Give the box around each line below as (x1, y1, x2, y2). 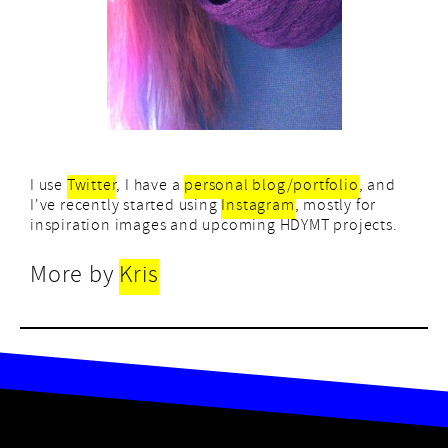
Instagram (221, 195, 295, 220)
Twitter (66, 175, 117, 200)
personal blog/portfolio (184, 175, 359, 200)
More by (30, 259, 120, 296)
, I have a (116, 175, 185, 200)
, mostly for (294, 195, 377, 220)
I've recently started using (30, 195, 222, 220)
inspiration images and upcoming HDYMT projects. (30, 215, 398, 240)
